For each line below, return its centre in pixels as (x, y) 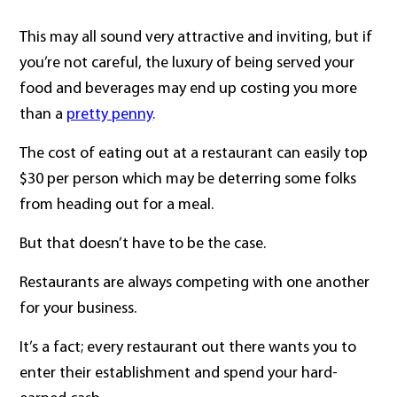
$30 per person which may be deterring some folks (188, 180)
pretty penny (110, 115)
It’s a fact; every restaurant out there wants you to (188, 348)
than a (42, 115)
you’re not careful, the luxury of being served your (187, 64)
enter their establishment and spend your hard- (179, 374)
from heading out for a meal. (117, 206)
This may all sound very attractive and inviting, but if (196, 38)
